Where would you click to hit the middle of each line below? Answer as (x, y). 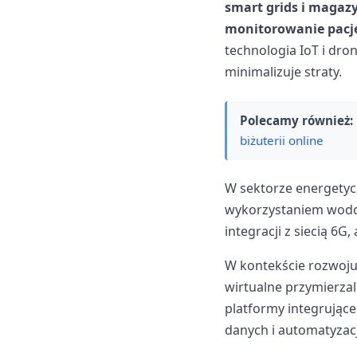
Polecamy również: (296, 120)
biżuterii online (282, 140)
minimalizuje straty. (283, 71)
